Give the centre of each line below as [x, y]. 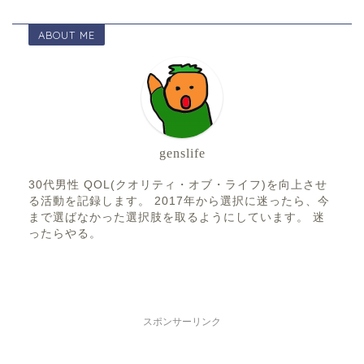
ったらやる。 [65, 234]
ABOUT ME [67, 35]
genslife [182, 154]
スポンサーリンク [182, 322]
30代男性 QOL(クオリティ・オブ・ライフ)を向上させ [178, 185]
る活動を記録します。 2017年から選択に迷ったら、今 [179, 201]
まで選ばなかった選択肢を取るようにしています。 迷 [177, 218]
